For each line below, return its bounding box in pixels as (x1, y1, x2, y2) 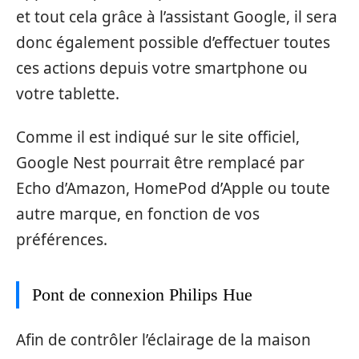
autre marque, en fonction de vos (16, 204, 260, 225)
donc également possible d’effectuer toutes (16, 31, 330, 53)
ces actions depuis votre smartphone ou (16, 57, 308, 79)
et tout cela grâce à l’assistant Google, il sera (16, 6, 337, 27)
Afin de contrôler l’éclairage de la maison (16, 329, 311, 350)
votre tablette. (16, 83, 119, 104)
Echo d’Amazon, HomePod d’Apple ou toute (16, 178, 330, 200)
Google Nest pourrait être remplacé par (16, 152, 305, 174)
